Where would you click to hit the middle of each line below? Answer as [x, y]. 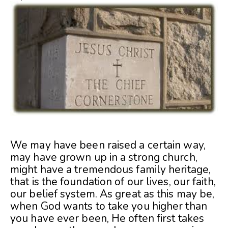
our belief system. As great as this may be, [112, 194]
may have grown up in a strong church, [104, 158]
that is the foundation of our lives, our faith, [113, 182]
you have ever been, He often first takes [107, 219]
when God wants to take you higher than [109, 206]
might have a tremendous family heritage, [111, 170]
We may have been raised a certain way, [108, 145]
